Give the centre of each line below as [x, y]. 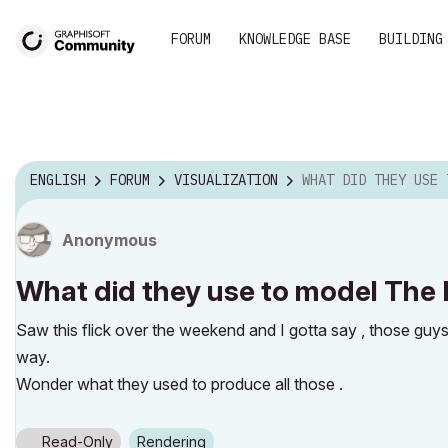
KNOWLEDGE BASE [295, 39]
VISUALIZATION [226, 180]
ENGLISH [58, 180]
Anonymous [109, 239]
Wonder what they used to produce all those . [179, 383]
